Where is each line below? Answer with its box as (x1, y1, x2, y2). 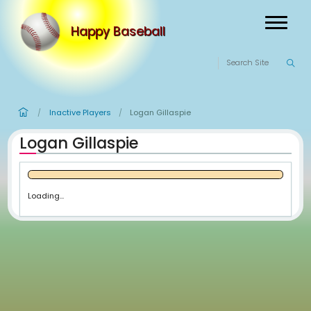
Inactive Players (61, 134, 139, 149)
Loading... (35, 237, 81, 252)
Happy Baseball (88, 29, 207, 51)
